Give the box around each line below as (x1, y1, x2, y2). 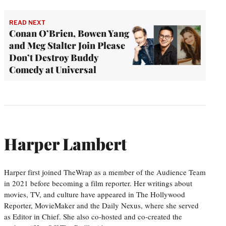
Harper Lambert (4, 133, 127, 155)
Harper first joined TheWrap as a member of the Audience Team (4, 166, 206, 177)
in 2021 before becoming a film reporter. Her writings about (4, 178, 192, 188)
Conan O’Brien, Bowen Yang (9, 27, 129, 39)
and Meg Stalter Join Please (9, 39, 125, 51)
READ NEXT (9, 18, 45, 26)
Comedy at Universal (9, 63, 96, 76)
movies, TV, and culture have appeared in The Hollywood (4, 189, 185, 199)
